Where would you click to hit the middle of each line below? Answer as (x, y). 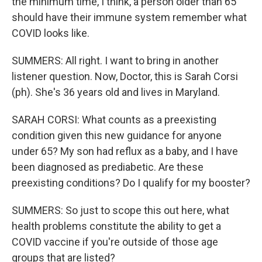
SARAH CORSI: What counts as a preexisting (114, 120)
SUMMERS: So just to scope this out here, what (120, 210)
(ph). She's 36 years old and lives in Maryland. (116, 92)
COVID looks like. (51, 33)
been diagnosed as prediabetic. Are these (108, 167)
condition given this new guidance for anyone (117, 135)
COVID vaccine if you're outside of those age (115, 242)
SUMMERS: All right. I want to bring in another (115, 61)
